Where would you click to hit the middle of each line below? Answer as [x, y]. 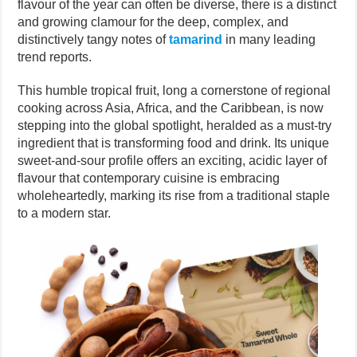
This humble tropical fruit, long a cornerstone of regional [175, 90]
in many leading [269, 39]
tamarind [196, 39]
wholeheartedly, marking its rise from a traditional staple [174, 195]
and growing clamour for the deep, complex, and [153, 22]
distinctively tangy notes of [94, 39]
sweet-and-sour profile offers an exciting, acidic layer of [173, 160]
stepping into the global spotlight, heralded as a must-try [175, 125]
